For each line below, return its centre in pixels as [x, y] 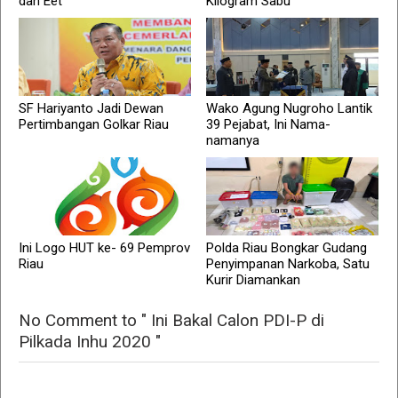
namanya [233, 141]
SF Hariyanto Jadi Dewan [91, 109]
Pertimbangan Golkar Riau [94, 125]
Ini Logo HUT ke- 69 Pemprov [104, 248]
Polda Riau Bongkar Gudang [287, 248]
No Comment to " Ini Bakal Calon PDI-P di [171, 321]
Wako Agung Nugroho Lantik [290, 109]
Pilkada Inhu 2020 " [90, 342]
